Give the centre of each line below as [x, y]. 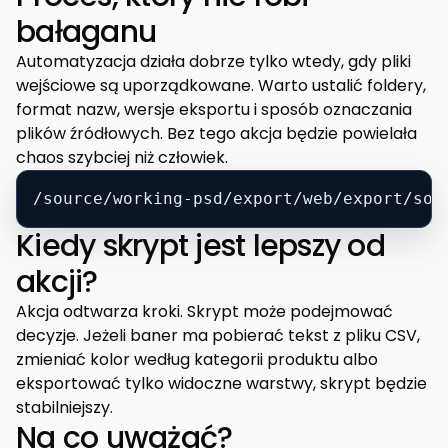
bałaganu [86, 32]
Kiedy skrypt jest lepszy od [200, 246]
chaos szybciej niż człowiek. [122, 158]
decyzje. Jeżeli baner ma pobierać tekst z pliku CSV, [218, 336]
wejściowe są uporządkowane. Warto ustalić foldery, [221, 86]
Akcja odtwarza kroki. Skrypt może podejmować [204, 312]
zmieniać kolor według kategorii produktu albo [197, 360]
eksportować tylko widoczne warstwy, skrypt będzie [221, 384]
